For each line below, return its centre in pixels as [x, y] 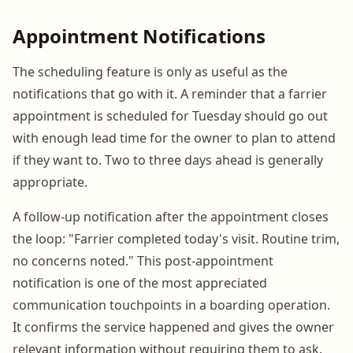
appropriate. [50, 182]
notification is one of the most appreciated [140, 282]
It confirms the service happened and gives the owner [173, 327]
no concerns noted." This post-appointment [143, 260]
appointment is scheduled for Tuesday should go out [170, 115]
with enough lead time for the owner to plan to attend [174, 137]
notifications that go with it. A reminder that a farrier [170, 93]
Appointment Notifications [139, 35]
